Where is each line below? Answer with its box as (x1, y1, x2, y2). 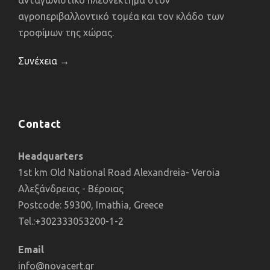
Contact (18, 118, 61, 130)
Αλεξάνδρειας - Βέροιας (18, 183, 124, 195)
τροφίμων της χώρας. (18, 27, 114, 39)
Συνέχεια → (18, 55, 69, 67)
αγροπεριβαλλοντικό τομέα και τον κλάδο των (18, 11, 224, 22)
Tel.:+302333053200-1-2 (18, 216, 124, 227)
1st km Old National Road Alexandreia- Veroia (18, 167, 220, 178)
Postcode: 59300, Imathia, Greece (18, 199, 163, 211)
